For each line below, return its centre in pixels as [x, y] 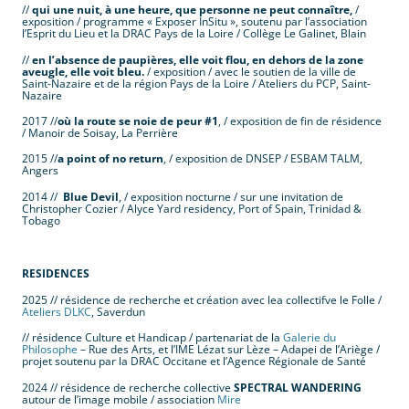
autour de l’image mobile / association [120, 399]
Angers [40, 171]
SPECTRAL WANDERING [298, 387]
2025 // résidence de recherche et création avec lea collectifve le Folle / [202, 299]
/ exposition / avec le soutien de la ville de [250, 71]
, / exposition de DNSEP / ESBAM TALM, [263, 159]
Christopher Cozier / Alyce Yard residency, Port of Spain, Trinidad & [192, 208]
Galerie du [309, 338]
